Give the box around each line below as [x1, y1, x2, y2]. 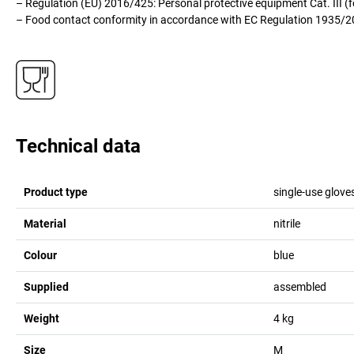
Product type [24, 185, 88, 198]
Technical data [16, 134, 141, 157]
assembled [273, 280, 326, 293]
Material [24, 217, 66, 230]
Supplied [24, 280, 69, 293]
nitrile [273, 217, 300, 230]
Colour [24, 248, 57, 262]
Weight [24, 311, 59, 325]
